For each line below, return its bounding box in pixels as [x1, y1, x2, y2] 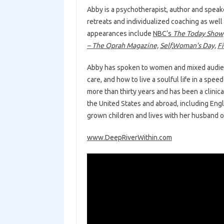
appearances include [86, 29, 153, 37]
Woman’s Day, [172, 41, 216, 49]
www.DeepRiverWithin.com [86, 133, 172, 141]
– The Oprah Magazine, [86, 41, 158, 49]
